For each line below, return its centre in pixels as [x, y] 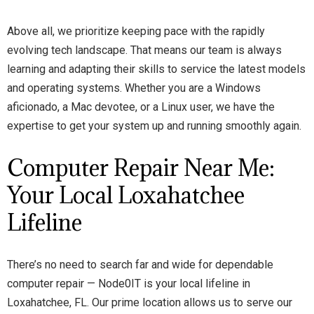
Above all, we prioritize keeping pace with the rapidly [136, 31]
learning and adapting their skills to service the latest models [156, 69]
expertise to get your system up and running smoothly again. [154, 126]
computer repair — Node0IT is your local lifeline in [129, 284]
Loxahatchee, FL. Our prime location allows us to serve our [150, 302]
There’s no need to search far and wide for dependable [140, 265]
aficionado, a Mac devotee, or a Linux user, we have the [141, 107]
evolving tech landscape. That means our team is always [144, 50]
